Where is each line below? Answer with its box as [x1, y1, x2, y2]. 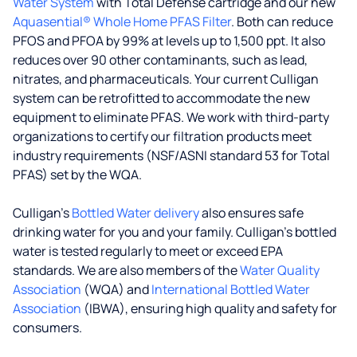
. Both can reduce [231, 13, 333, 30]
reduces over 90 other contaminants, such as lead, [13, 51, 308, 69]
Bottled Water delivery [72, 204, 199, 222]
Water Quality [240, 261, 320, 279]
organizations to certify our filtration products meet [13, 127, 312, 145]
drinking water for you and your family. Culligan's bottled [13, 223, 336, 241]
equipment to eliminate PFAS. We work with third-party [13, 108, 329, 126]
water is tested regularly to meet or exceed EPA [13, 242, 283, 260]
